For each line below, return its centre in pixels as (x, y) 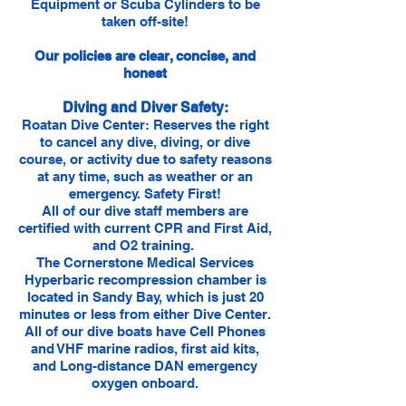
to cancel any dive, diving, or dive (145, 142)
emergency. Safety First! (145, 193)
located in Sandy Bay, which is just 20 (145, 297)
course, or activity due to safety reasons (145, 159)
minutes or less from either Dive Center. (145, 314)
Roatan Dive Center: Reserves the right (145, 125)
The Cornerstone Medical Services (145, 262)
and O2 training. (145, 245)
